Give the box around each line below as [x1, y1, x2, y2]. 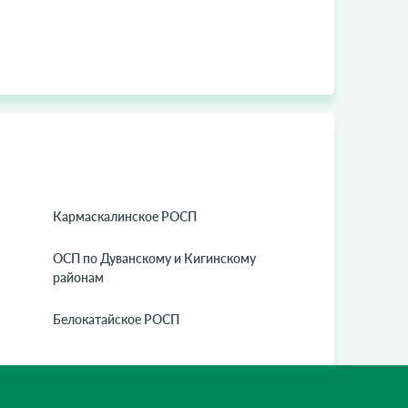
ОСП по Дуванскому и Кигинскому [53, 250, 257, 266]
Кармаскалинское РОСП [53, 209, 198, 224]
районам [53, 270, 105, 285]
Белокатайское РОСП [53, 311, 180, 327]
